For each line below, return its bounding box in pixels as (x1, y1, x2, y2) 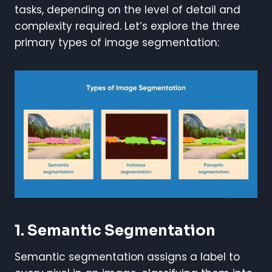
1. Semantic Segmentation (15, 221, 216, 240)
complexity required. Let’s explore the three (15, 19, 240, 34)
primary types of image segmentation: (15, 35, 219, 50)
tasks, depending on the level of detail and (15, 2, 240, 18)
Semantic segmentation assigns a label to (15, 249, 240, 264)
